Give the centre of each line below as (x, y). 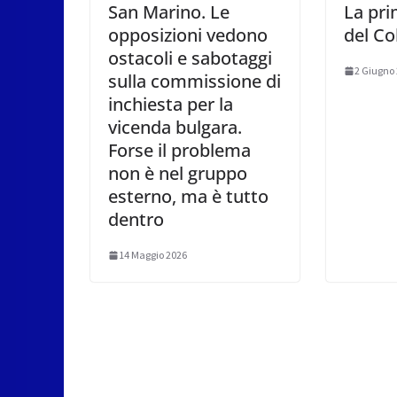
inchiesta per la (171, 105)
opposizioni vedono (188, 35)
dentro (136, 220)
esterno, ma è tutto (188, 197)
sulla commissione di (195, 82)
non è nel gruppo (178, 174)
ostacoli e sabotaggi (190, 58)
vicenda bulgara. (175, 128)
